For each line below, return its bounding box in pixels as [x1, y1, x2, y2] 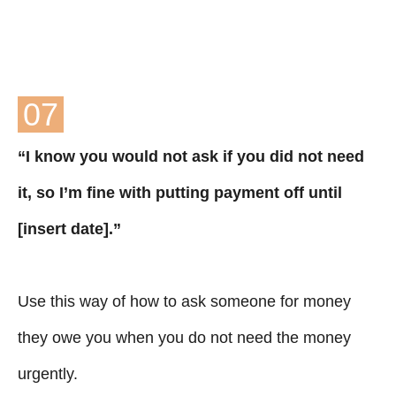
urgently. [18, 364, 78, 383]
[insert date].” [18, 219, 121, 238]
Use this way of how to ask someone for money [18, 292, 351, 310]
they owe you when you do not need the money [18, 328, 351, 346]
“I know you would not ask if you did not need [18, 147, 364, 165]
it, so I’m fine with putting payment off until [18, 183, 342, 202]
